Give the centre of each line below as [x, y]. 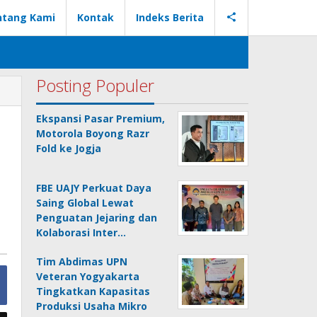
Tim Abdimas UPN [82, 261]
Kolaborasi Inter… [81, 232]
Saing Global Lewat [85, 203]
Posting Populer [96, 85]
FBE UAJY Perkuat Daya [94, 188]
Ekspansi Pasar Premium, [101, 119]
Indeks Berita [170, 17]
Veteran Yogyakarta [88, 276]
